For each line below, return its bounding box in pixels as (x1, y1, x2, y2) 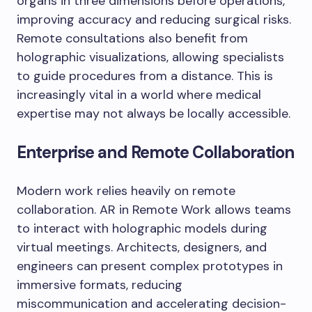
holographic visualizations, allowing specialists (17, 49, 284, 66)
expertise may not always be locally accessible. (17, 105, 290, 123)
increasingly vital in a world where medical (17, 86, 261, 104)
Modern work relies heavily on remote (17, 182, 235, 200)
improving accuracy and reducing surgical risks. (17, 11, 291, 29)
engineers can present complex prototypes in (17, 258, 283, 275)
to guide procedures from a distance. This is (17, 68, 273, 85)
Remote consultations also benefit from (17, 30, 248, 47)
